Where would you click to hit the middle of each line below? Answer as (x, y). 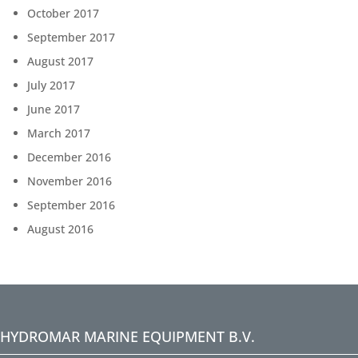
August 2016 (60, 229)
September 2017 (71, 38)
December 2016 (69, 157)
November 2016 (70, 181)
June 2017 (54, 109)
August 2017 (60, 62)
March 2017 (59, 133)
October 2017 (63, 14)
